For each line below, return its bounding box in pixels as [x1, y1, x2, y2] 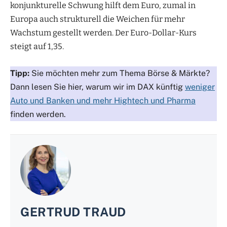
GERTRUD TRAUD [20, 204, 126, 219]
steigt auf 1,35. [10, 41, 64, 51]
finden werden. [10, 109, 66, 119]
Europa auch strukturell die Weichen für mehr [10, 14, 185, 24]
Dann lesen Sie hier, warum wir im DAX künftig [10, 82, 185, 92]
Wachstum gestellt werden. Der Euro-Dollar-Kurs [10, 27, 197, 37]
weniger [185, 82, 215, 92]
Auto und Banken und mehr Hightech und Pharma [10, 95, 196, 105]
